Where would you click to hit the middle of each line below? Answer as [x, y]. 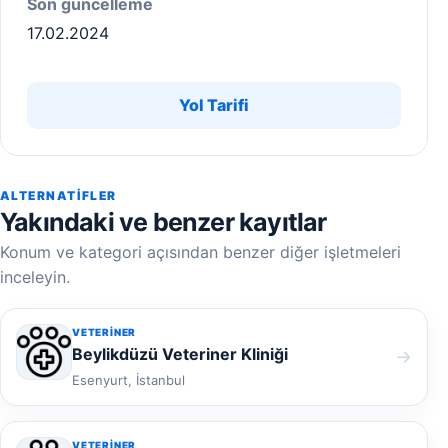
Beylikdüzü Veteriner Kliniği [180, 354]
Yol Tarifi [214, 105]
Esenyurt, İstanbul [128, 380]
